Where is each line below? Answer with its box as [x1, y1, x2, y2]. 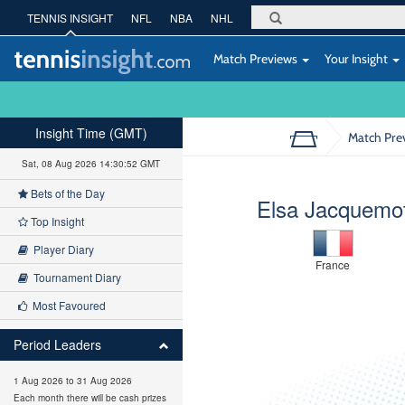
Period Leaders [14, 335, 101, 353]
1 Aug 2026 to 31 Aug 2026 [14, 374, 132, 387]
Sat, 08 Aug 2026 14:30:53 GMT [22, 157, 161, 170]
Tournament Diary [28, 269, 121, 285]
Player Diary [28, 241, 94, 257]
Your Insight [322, 51, 391, 66]
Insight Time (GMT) [34, 124, 147, 142]
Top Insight [28, 213, 84, 229]
